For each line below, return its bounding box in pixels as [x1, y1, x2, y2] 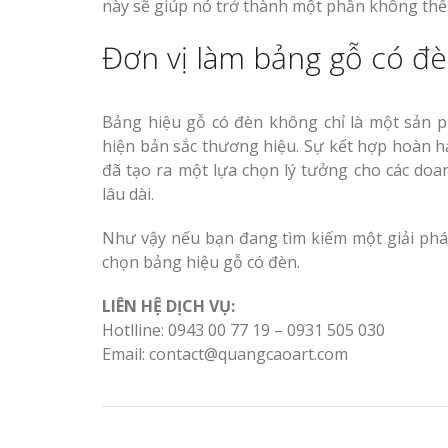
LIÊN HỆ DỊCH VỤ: [102, 295, 235, 318]
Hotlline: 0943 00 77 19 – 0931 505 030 [102, 319, 385, 342]
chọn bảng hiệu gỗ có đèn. [102, 251, 300, 274]
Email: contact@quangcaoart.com [102, 343, 348, 366]
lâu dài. [102, 183, 154, 206]
